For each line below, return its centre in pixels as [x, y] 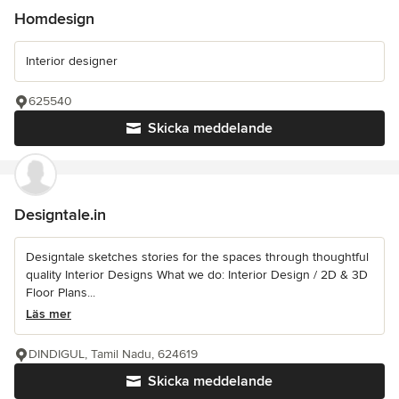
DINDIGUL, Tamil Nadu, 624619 [113, 354]
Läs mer [49, 314]
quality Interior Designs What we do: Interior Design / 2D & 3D [197, 275]
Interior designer [72, 61]
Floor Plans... [61, 293]
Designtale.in [60, 215]
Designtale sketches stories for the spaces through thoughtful [197, 257]
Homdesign [54, 19]
